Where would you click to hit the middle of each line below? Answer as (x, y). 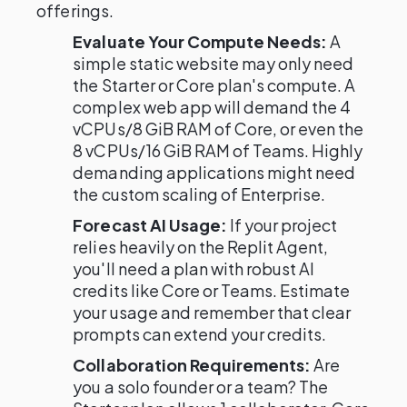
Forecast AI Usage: (150, 225)
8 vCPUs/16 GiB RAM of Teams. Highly (218, 150)
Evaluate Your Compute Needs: (200, 41)
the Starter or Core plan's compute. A (214, 85)
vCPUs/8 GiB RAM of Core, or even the (218, 129)
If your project (282, 225)
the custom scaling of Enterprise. (199, 194)
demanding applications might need (214, 172)
